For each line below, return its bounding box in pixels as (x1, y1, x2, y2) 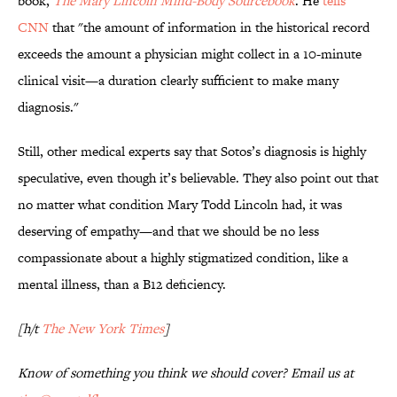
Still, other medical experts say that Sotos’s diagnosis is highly (18, 142, 366, 161)
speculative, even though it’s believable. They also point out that (18, 168, 378, 188)
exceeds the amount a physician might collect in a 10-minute (18, 44, 362, 64)
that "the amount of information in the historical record (49, 18, 370, 37)
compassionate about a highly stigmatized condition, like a (18, 248, 348, 268)
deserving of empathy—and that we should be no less (18, 222, 319, 241)
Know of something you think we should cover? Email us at (18, 363, 354, 383)
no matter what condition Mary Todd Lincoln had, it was (18, 195, 342, 214)
